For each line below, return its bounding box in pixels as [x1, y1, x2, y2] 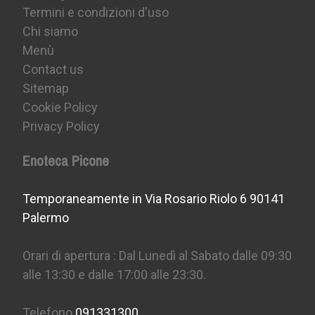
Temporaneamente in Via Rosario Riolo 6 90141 [22, 191, 285, 207]
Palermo [22, 210, 70, 226]
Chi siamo [22, 23, 79, 39]
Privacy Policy [22, 118, 101, 134]
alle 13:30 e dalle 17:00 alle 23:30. [22, 267, 207, 283]
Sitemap [22, 80, 70, 96]
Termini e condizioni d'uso [22, 4, 169, 20]
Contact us [22, 61, 84, 77]
